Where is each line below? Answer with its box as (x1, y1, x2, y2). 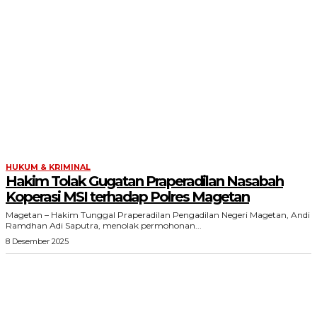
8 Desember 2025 (6, 236, 69, 246)
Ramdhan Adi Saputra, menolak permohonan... (6, 220, 202, 231)
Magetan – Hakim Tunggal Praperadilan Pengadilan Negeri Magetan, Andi (6, 209, 310, 220)
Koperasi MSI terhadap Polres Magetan (6, 188, 249, 205)
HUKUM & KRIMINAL (6, 162, 91, 172)
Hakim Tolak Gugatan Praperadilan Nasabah (6, 173, 283, 190)
